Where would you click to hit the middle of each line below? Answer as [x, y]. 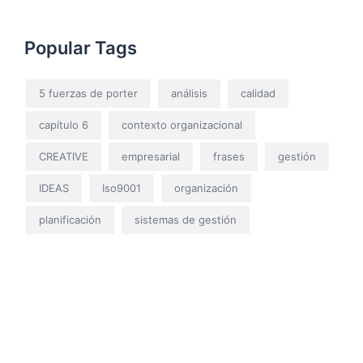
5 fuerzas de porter [88, 94]
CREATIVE [64, 157]
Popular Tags [81, 48]
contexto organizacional [182, 125]
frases [229, 157]
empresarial [151, 157]
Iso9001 [122, 188]
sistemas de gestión [186, 220]
